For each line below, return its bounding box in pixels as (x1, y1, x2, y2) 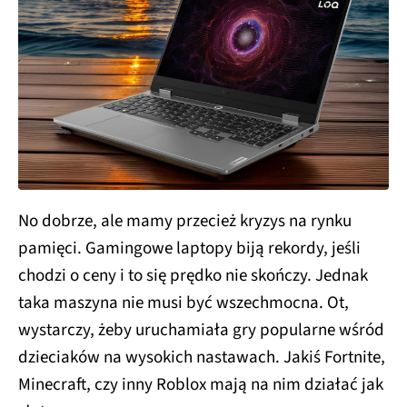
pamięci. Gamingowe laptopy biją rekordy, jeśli (18, 233, 361, 258)
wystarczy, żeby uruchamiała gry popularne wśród (18, 314, 384, 340)
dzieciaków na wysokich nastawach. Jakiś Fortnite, (18, 342, 385, 367)
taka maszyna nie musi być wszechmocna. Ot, (18, 287, 349, 313)
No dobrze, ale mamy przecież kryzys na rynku (18, 205, 352, 231)
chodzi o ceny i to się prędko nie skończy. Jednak (18, 260, 368, 285)
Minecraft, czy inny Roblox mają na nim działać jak (18, 369, 383, 394)
